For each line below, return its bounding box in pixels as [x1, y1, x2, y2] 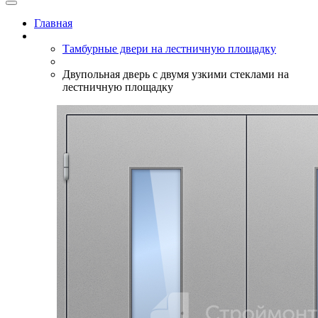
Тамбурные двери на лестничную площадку [62, 43, 276, 55]
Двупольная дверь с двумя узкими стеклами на [62, 68, 289, 80]
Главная [34, 17, 72, 29]
